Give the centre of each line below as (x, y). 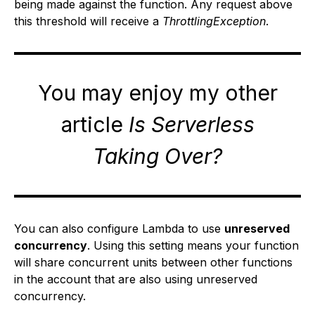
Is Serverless (191, 124)
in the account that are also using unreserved (136, 279)
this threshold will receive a (88, 21)
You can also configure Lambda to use (119, 229)
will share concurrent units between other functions (153, 262)
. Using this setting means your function (193, 245)
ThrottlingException (214, 21)
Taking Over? (157, 156)
